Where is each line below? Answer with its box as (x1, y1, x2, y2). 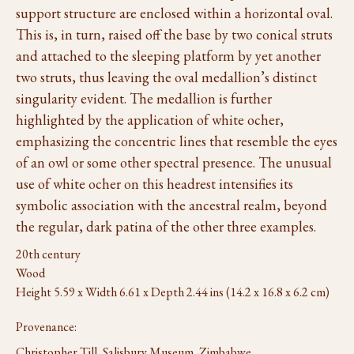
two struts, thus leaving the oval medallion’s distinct (16, 68, 317, 86)
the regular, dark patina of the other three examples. (16, 217, 316, 235)
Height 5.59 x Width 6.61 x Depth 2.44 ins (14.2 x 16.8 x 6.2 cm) (16, 284, 330, 300)
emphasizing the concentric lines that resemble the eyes (16, 132, 337, 150)
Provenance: (16, 318, 77, 335)
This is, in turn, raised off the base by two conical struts (16, 25, 333, 43)
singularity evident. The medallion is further (16, 89, 272, 107)
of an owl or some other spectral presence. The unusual (16, 153, 332, 171)
